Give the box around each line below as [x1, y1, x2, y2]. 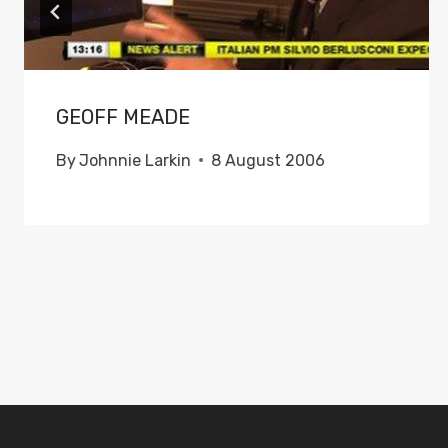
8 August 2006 [211, 150, 326, 170]
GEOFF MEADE [56, 104, 190, 129]
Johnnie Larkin [79, 150, 192, 170]
